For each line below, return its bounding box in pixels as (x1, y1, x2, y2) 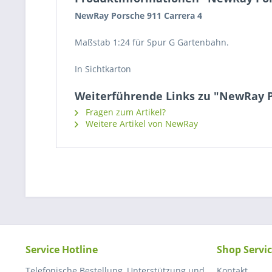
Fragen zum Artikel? (83, 106, 166, 118)
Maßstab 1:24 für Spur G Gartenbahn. (75, 36, 229, 48)
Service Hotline (25, 243, 98, 256)
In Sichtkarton (75, 63, 131, 75)
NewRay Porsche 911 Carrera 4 (75, 10, 202, 21)
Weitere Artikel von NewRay (83, 118, 198, 129)
